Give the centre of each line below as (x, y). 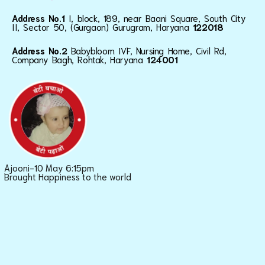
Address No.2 (41, 51)
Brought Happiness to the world (68, 176)
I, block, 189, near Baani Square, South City (157, 18)
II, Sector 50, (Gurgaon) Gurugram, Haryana (102, 27)
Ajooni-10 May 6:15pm (49, 167)
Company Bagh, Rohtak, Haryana (80, 59)
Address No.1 (40, 18)
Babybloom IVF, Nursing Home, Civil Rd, (148, 51)
